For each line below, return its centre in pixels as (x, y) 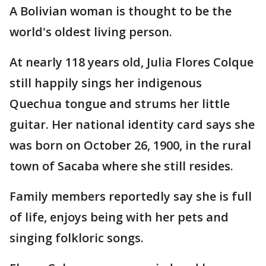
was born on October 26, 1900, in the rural (130, 145)
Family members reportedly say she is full (131, 196)
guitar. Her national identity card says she (132, 124)
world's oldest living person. (91, 32)
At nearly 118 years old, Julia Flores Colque (132, 62)
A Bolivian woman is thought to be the (121, 11)
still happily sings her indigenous (106, 83)
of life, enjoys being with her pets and (119, 217)
